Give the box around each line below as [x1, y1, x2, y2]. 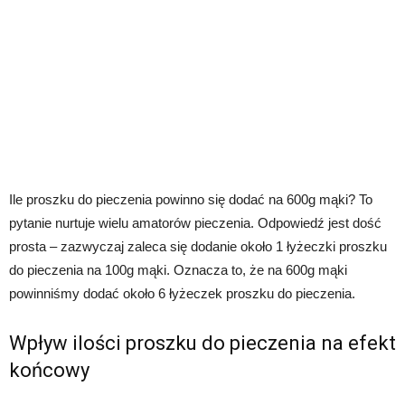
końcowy [9, 358, 89, 381]
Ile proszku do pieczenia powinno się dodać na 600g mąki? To [9, 191, 372, 207]
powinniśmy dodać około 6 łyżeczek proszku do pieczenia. [9, 285, 355, 301]
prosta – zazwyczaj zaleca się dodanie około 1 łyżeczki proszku [9, 238, 387, 254]
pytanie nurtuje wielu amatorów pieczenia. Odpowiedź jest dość [9, 214, 381, 231]
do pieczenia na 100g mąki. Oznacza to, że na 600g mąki [9, 261, 347, 278]
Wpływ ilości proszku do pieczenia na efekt [9, 331, 396, 354]
